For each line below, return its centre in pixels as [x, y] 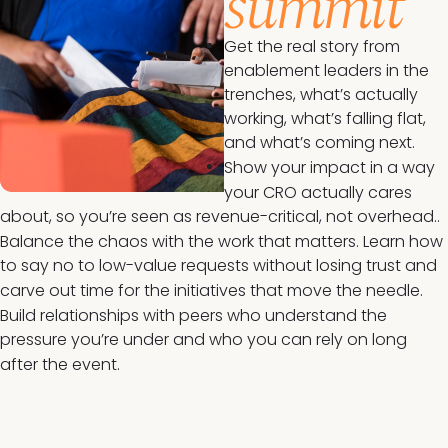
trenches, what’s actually [321, 94]
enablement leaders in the [326, 70]
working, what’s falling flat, [325, 118]
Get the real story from [312, 46]
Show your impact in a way [329, 167]
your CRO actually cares [318, 192]
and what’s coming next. [319, 142]
